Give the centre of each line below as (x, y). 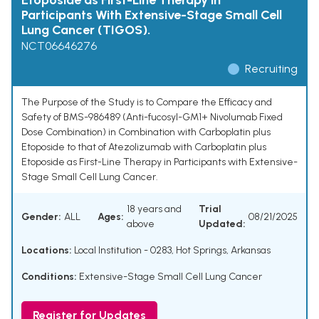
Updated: (222, 224)
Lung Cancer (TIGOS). (86, 30)
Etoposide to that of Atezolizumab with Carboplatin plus (144, 147)
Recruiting (271, 69)
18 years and (154, 209)
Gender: (41, 216)
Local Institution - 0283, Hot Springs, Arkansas (171, 251)
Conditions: (49, 277)
